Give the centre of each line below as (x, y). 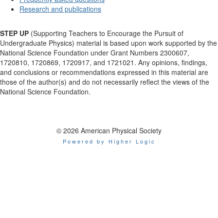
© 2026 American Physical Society (109, 131)
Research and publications (60, 9)
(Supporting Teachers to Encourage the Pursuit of (106, 33)
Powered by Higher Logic (109, 141)
